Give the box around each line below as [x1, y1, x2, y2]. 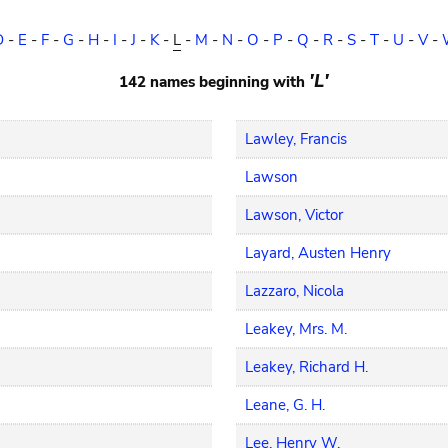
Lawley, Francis [245, 129, 348, 149]
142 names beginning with [119, 72, 309, 92]
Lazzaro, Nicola [245, 281, 345, 301]
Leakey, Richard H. [245, 357, 369, 377]
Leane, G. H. [245, 395, 326, 415]
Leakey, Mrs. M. [245, 319, 348, 339]
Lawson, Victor [245, 205, 344, 225]
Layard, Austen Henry [245, 243, 392, 263]
